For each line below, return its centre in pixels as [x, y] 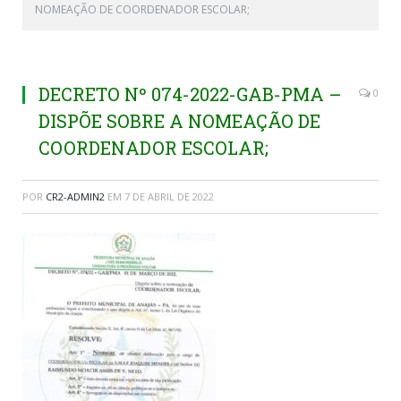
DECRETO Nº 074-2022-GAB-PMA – [190, 94]
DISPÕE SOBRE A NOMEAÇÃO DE [179, 121]
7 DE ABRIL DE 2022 [169, 197]
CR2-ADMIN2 [75, 197]
